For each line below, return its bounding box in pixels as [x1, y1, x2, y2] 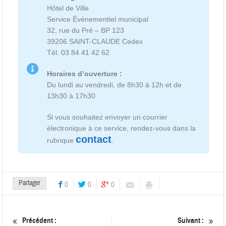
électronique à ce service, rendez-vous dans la [47, 124, 196, 132]
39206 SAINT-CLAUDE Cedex [47, 37, 143, 45]
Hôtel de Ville [47, 4, 89, 12]
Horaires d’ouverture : [47, 69, 123, 78]
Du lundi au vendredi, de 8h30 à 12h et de [47, 80, 182, 89]
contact [76, 133, 112, 145]
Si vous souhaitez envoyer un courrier [47, 112, 168, 121]
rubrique [47, 136, 76, 144]
